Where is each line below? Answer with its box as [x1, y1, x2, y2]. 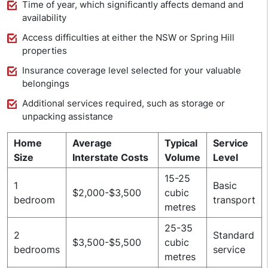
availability [22, 12, 66, 24]
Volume [165, 151, 200, 164]
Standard [213, 229, 254, 242]
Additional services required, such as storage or [22, 98, 225, 109]
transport [213, 194, 255, 206]
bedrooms [14, 243, 60, 256]
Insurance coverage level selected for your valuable [22, 65, 241, 77]
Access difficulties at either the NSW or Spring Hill [22, 32, 234, 44]
